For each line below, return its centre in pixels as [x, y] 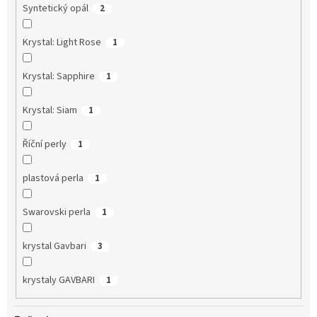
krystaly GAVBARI [58, 280]
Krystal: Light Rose [62, 42]
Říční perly [44, 144]
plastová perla [53, 178]
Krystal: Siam [50, 110]
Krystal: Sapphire [58, 76]
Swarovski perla [56, 212]
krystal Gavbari [54, 246]
